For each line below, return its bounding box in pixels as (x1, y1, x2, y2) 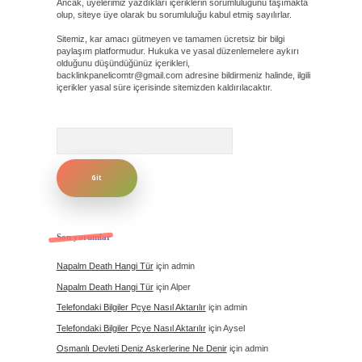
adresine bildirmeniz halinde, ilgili (182, 70, 310, 80)
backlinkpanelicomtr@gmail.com (56, 70, 183, 80)
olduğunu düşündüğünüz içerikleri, (56, 58, 190, 68)
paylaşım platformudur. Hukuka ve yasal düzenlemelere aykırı (56, 46, 299, 56)
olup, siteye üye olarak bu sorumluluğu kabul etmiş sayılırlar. (56, 10, 292, 19)
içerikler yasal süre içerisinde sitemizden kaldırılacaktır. (56, 82, 272, 92)
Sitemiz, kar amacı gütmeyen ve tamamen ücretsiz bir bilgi (56, 34, 284, 44)
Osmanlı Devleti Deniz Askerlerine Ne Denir (56, 343, 227, 353)
